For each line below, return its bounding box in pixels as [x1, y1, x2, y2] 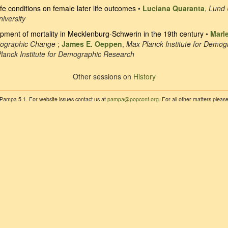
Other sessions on [72, 71, 133, 82]
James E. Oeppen [62, 39, 122, 49]
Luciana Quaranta [142, 3, 205, 14]
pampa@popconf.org [107, 95, 159, 103]
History [133, 71, 156, 82]
